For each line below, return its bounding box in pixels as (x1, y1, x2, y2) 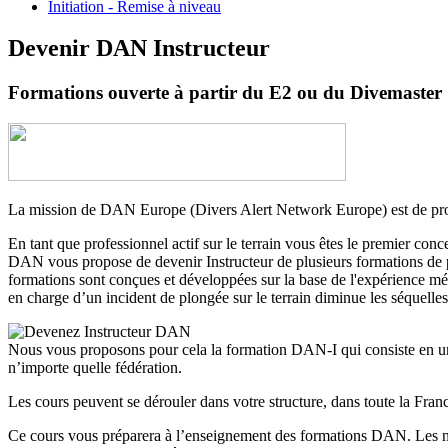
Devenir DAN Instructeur (8, 35, 270, 62)
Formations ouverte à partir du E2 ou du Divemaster (8, 82, 442, 104)
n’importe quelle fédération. (8, 359, 182, 377)
